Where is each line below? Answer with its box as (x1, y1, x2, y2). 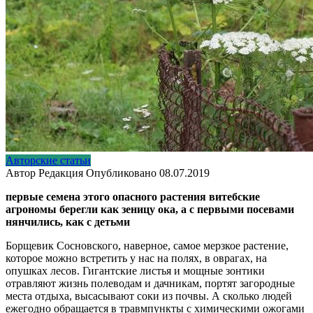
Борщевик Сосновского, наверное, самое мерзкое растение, (6, 239, 289, 252)
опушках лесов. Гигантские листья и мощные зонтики (6, 264, 265, 277)
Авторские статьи (6, 154, 91, 166)
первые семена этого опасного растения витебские (6, 190, 260, 203)
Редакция (38, 166, 83, 179)
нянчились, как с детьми (6, 215, 130, 228)
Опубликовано (86, 166, 156, 179)
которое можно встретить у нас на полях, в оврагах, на (6, 252, 267, 264)
